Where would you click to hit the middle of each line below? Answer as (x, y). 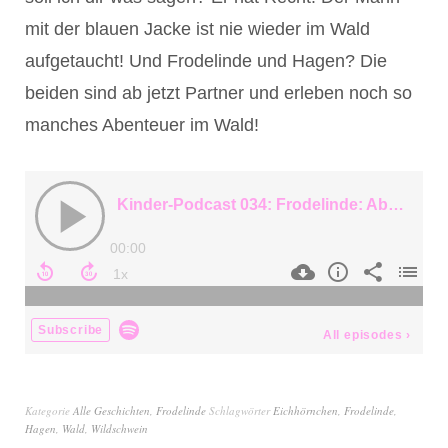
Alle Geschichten (111, 410)
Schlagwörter (241, 410)
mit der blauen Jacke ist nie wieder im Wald (197, 28)
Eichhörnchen (305, 410)
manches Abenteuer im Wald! (142, 124)
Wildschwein (119, 428)
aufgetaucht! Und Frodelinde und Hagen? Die (206, 60)
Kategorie (49, 410)
